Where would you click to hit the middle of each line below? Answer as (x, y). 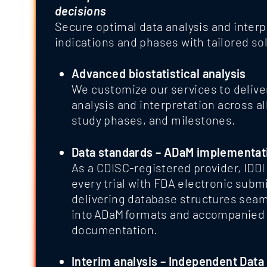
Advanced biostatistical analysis (159, 74)
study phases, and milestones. (154, 120)
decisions (81, 10)
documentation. (115, 229)
